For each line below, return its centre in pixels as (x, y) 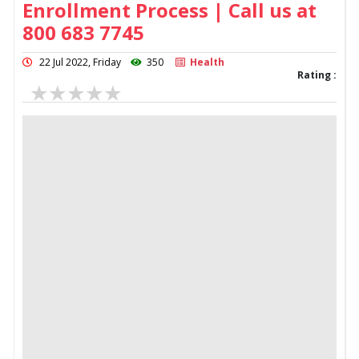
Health (205, 62)
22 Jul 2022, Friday (81, 62)
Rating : (317, 75)
